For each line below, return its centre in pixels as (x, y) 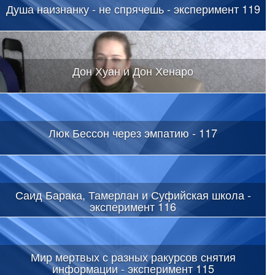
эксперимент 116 (133, 206)
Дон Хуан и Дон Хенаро (133, 70)
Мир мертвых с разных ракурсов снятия (133, 256)
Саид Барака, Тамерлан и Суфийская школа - (133, 194)
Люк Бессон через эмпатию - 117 (133, 132)
